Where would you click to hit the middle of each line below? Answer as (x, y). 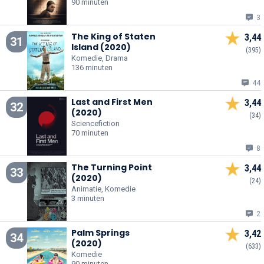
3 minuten (88, 198)
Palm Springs (100, 232)
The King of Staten (113, 36)
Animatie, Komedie (103, 189)
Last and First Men (112, 102)
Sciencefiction (95, 123)
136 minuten (92, 67)
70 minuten (90, 133)
